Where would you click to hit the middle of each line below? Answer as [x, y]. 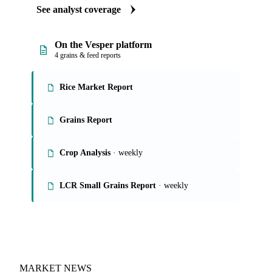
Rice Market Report [96, 87]
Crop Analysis [85, 153]
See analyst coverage [79, 9]
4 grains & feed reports [88, 55]
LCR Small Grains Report [108, 185]
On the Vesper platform [103, 45]
